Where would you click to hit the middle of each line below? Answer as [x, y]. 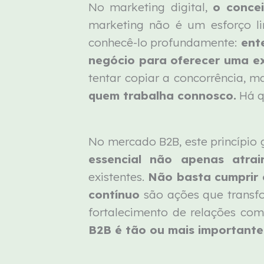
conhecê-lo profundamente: [163, 42]
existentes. [118, 177]
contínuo [114, 195]
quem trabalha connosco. [163, 95]
